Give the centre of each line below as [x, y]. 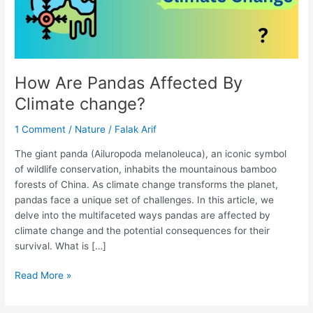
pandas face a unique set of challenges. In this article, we [145, 199]
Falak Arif [136, 130]
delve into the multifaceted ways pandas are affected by [143, 215]
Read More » [43, 276]
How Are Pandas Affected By [129, 83]
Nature [90, 130]
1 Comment [41, 130]
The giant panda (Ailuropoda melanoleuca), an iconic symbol [151, 153]
